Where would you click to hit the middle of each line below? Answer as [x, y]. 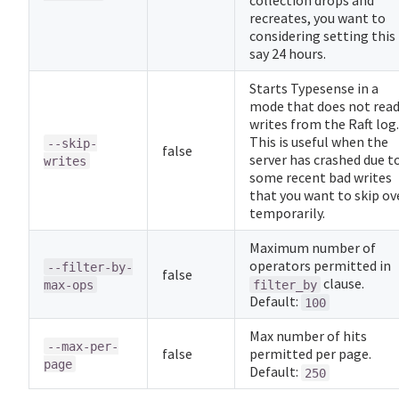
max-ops [69, 285]
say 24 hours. [288, 54]
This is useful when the [319, 142]
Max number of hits [308, 336]
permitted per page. [310, 354]
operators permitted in [320, 266]
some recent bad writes [321, 178]
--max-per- [83, 346]
